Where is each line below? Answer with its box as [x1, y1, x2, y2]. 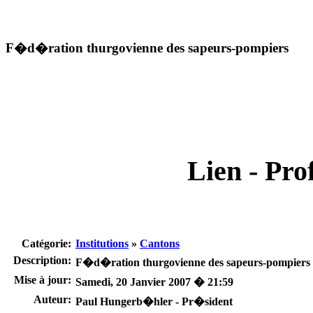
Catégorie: [22, 238, 71, 250]
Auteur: [34, 293, 71, 306]
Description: [13, 254, 71, 267]
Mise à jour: [14, 274, 71, 286]
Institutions [75, 238, 129, 250]
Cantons [140, 238, 180, 250]
